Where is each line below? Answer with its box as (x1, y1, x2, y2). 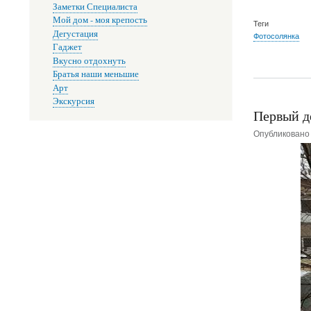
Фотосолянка (253, 29, 299, 41)
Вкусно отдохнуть (52, 54, 126, 67)
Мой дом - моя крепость (52, 14, 147, 26)
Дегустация (52, 27, 98, 40)
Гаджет (52, 41, 82, 53)
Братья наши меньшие (52, 68, 139, 81)
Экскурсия (52, 95, 94, 108)
